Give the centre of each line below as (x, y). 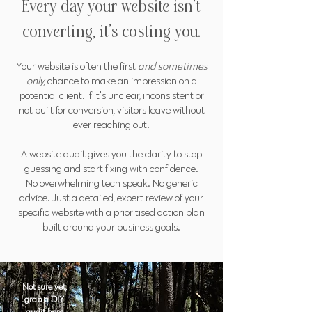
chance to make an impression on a (121, 80)
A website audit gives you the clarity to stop (111, 154)
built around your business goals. (111, 227)
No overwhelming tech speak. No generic (111, 183)
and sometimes (172, 66)
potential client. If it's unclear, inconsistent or (111, 95)
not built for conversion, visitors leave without (111, 110)
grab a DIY (44, 298)
